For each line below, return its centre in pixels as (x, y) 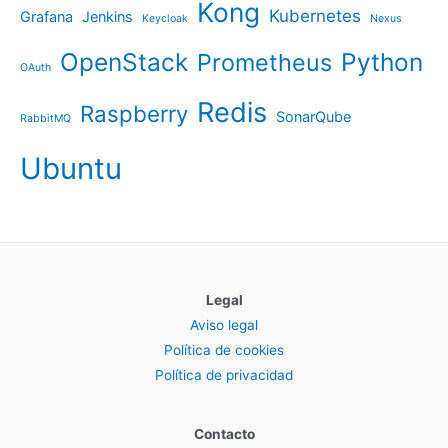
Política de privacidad (224, 375)
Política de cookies (224, 350)
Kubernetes (315, 15)
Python (382, 61)
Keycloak (165, 18)
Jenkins (107, 16)
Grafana (46, 16)
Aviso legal (224, 325)
